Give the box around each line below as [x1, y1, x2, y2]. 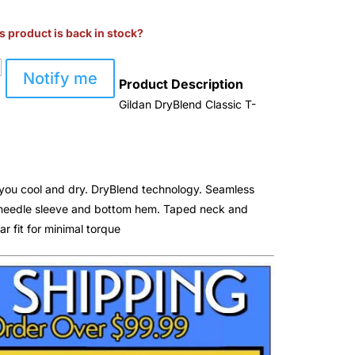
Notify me [23, 69, 98, 89]
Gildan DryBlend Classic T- [119, 97, 257, 112]
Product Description [119, 76, 244, 93]
